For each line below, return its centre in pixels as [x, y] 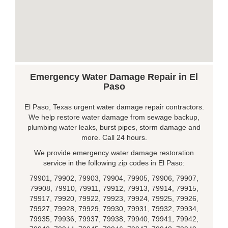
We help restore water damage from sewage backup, [114, 117]
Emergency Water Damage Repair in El [114, 77]
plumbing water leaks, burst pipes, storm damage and [114, 127]
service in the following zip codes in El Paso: [114, 163]
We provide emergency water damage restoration [114, 153]
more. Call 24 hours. [114, 137]
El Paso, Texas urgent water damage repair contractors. [114, 107]
